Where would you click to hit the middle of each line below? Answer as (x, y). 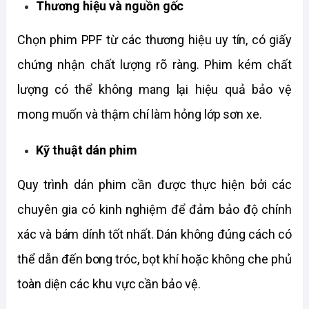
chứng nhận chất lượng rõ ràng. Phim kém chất (154, 65)
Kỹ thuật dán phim (87, 150)
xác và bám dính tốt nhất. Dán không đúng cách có (154, 235)
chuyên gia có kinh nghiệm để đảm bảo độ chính (154, 210)
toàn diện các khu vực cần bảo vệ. (109, 284)
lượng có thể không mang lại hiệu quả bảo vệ (154, 90)
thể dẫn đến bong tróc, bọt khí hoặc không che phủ (154, 259)
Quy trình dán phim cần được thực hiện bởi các (154, 185)
